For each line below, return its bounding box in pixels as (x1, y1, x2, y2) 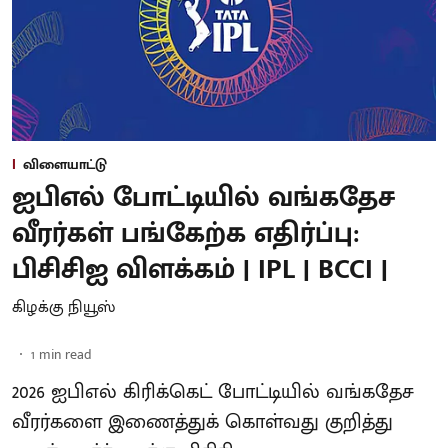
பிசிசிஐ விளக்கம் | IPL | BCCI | (12, 246, 388, 294)
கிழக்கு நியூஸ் (12, 294, 115, 322)
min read (39, 343, 92, 367)
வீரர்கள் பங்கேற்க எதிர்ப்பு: (12, 210, 360, 258)
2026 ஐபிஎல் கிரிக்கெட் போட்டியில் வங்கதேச (12, 375, 414, 410)
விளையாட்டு (23, 153, 107, 177)
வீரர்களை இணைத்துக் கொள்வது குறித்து (12, 405, 393, 440)
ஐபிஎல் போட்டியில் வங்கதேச (12, 174, 395, 222)
